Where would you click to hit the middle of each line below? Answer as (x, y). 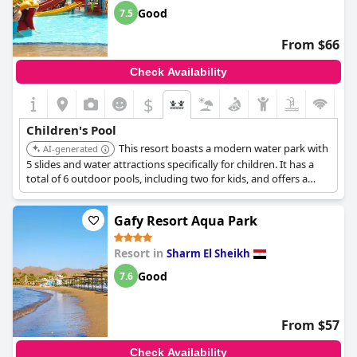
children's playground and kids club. (112, 193)
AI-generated (71, 149)
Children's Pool (71, 130)
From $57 (310, 325)
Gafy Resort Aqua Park (186, 221)
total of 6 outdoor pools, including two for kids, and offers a (167, 178)
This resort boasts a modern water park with (224, 148)
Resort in (140, 253)
